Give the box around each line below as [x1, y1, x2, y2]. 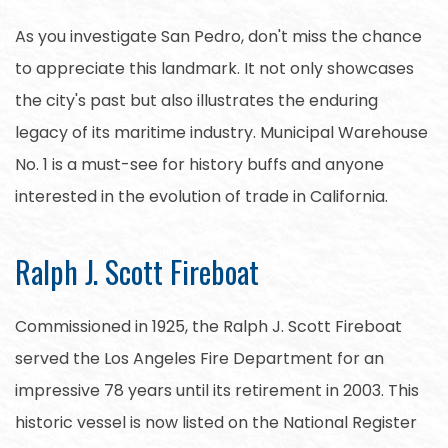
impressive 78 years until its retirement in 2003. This [15, 378, 419, 402]
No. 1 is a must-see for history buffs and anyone [15, 152, 384, 176]
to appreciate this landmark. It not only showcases [15, 56, 414, 80]
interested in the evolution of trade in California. [15, 184, 388, 208]
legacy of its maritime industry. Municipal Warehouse [15, 120, 428, 144]
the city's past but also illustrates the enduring [15, 88, 378, 112]
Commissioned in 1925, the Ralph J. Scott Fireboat [15, 314, 402, 338]
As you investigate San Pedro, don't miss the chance [15, 24, 422, 48]
